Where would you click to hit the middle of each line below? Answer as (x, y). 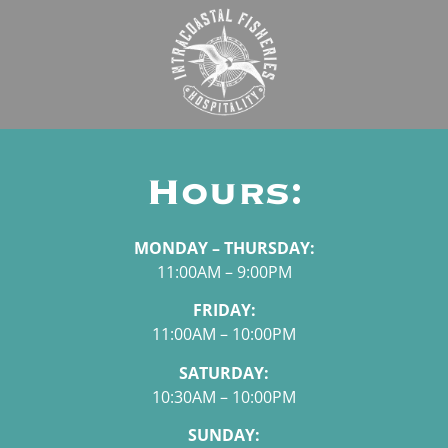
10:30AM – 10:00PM (224, 396)
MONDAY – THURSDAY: (224, 248)
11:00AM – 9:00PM (224, 272)
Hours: (224, 194)
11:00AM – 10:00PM (224, 334)
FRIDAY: (224, 310)
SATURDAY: (224, 372)
